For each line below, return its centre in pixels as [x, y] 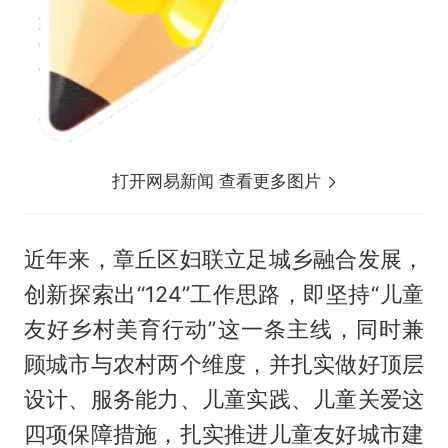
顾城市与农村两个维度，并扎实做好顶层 [224, 364]
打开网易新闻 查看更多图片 [219, 181]
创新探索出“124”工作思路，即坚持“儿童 [224, 294]
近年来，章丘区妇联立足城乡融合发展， [224, 259]
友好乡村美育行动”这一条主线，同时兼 [224, 329]
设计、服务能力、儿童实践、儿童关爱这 [224, 399]
